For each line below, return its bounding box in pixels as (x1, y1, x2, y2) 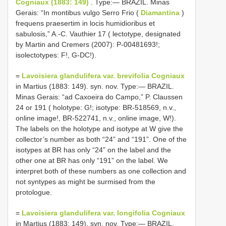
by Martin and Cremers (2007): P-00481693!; (16, 40, 160, 48)
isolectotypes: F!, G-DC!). (16, 50, 96, 59)
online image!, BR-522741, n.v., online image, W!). (16, 114, 176, 122)
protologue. (16, 188, 52, 196)
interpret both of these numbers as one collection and (16, 166, 186, 175)
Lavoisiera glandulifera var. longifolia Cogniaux (22, 208, 185, 217)
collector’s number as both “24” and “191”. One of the (16, 135, 187, 143)
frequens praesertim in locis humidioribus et (16, 19, 155, 27)
